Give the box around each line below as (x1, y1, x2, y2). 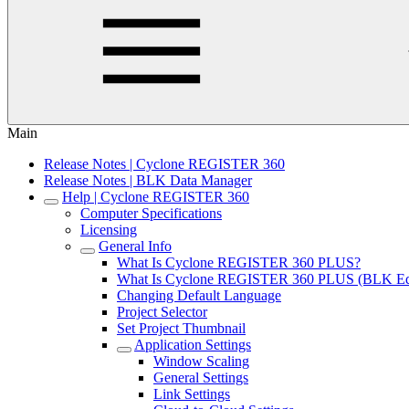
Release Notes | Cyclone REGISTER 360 (44, 156, 285, 172)
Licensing (80, 222, 137, 237)
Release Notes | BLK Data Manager (44, 173, 252, 188)
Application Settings (134, 337, 251, 352)
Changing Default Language (117, 288, 281, 303)
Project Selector (117, 304, 207, 320)
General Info (99, 238, 172, 254)
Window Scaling (153, 353, 249, 369)
